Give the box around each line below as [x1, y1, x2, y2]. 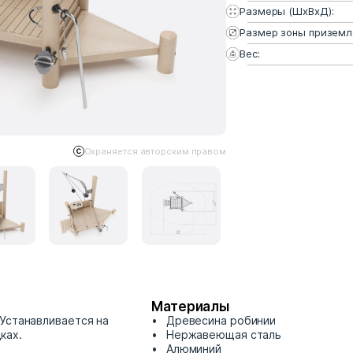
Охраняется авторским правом [84, 145, 226, 157]
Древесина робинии [162, 314, 277, 327]
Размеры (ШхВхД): [240, 5, 334, 17]
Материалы [151, 299, 230, 314]
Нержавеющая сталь [162, 328, 282, 341]
